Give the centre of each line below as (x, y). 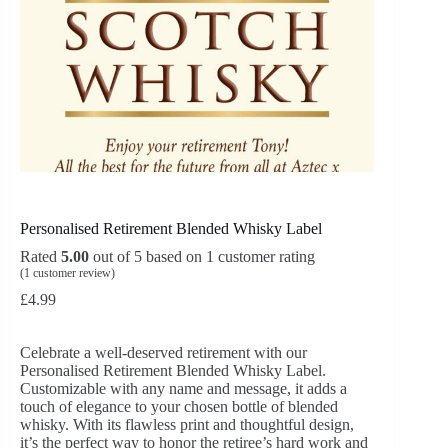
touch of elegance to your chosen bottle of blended (179, 407)
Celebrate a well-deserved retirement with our (163, 353)
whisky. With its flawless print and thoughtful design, (187, 425)
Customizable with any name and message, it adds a (183, 389)
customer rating (264, 257)
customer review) (72, 273)
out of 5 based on (147, 257)
